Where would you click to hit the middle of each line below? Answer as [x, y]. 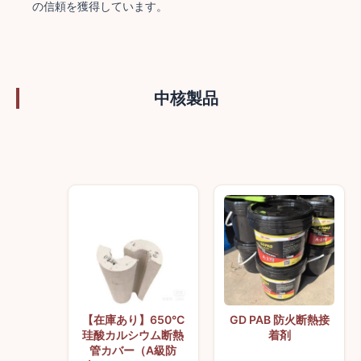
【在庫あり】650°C [133, 320]
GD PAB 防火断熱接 [279, 320]
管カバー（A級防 [133, 351]
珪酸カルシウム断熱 [133, 335]
